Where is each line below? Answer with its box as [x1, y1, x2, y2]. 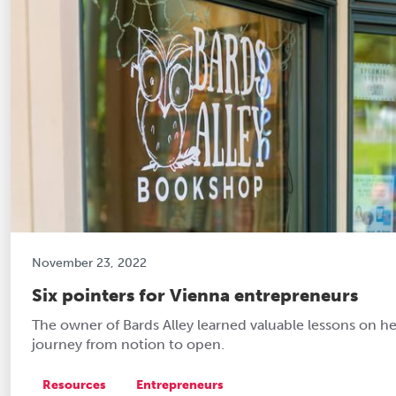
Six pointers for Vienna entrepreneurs [32, 284, 358, 306]
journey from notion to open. [32, 335, 225, 353]
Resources [42, 377, 106, 392]
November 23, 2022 [32, 255, 147, 270]
